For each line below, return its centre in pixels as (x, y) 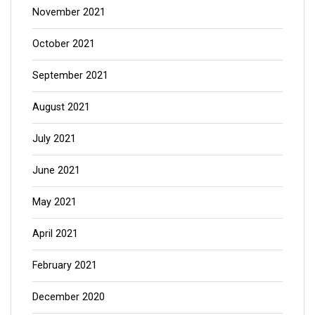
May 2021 (54, 202)
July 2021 (54, 139)
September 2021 (70, 75)
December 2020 (69, 297)
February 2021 (65, 265)
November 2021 (69, 12)
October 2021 (64, 44)
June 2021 (56, 170)
